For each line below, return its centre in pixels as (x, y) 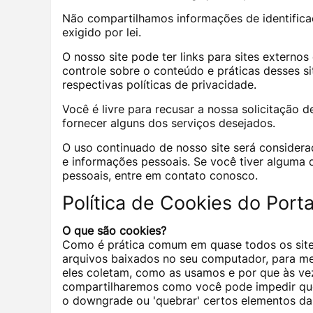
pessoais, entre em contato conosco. (160, 176)
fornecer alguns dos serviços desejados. (169, 123)
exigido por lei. (102, 32)
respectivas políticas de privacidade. (159, 85)
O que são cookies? (114, 231)
